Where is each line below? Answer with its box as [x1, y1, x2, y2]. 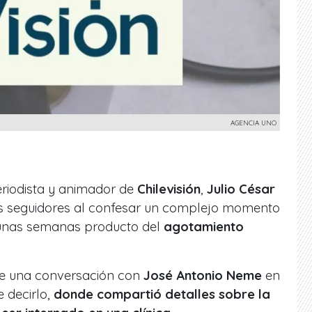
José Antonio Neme [143, 267, 262, 283]
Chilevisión [137, 180, 201, 197]
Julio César [207, 180, 275, 197]
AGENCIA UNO [231, 118, 276, 127]
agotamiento [164, 218, 244, 235]
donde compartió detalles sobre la [50, 286, 270, 302]
